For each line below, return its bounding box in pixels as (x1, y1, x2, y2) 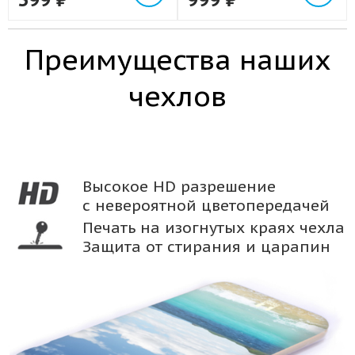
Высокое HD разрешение (82, 177, 276, 196)
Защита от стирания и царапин (82, 237, 330, 256)
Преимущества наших (24, 41, 331, 78)
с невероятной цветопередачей (82, 196, 330, 215)
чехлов (128, 78, 227, 114)
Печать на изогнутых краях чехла (82, 218, 345, 237)
